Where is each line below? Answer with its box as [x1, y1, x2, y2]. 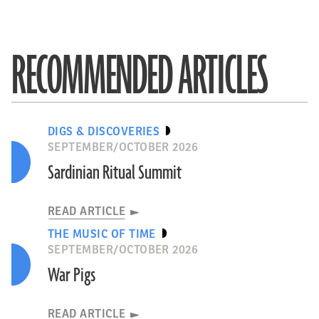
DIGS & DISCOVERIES [47, 125, 160, 138]
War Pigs [47, 263, 95, 288]
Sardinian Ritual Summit [47, 160, 182, 186]
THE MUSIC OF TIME [47, 228, 156, 241]
